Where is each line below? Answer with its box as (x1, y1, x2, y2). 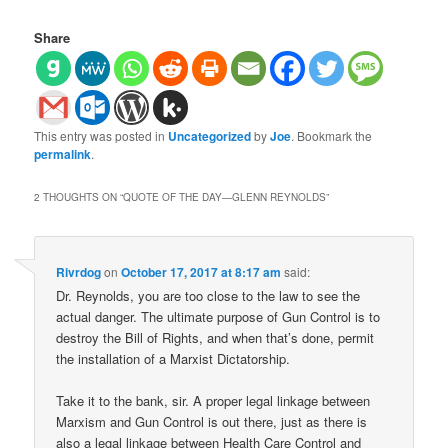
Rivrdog (56, 262, 102, 281)
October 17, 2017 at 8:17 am (121, 262, 282, 281)
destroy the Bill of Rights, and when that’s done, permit (56, 327, 375, 347)
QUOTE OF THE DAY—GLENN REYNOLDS (123, 190, 327, 205)
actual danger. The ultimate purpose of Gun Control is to (56, 306, 381, 326)
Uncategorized (168, 127, 252, 146)
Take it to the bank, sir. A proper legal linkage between (56, 390, 371, 410)
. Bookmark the (291, 127, 373, 145)
